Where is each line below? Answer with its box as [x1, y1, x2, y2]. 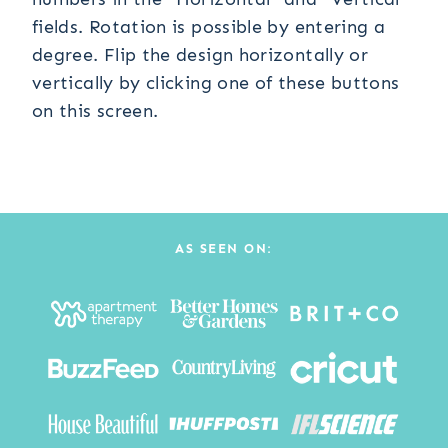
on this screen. [32, 100, 159, 122]
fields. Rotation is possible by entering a [32, 16, 386, 38]
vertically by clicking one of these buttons [32, 72, 400, 94]
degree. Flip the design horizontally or [32, 44, 369, 66]
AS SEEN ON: [175, 241, 273, 256]
